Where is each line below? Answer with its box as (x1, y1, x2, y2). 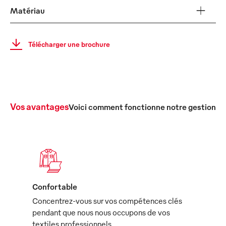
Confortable (32, 181, 77, 192)
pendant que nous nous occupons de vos (32, 207, 170, 217)
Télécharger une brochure (28, 39, 110, 48)
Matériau (10, 5, 45, 16)
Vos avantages (10, 100, 69, 112)
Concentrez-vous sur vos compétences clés (32, 195, 182, 206)
